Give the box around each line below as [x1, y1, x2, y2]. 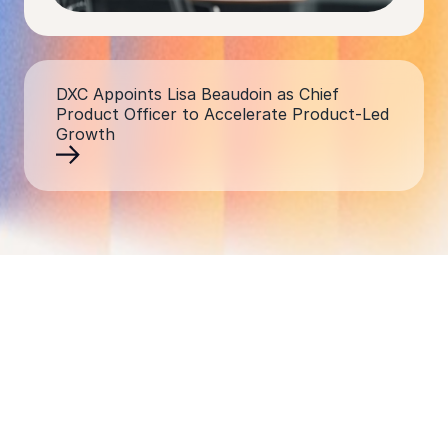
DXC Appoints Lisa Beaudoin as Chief [56, 84, 339, 105]
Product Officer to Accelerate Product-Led [56, 104, 389, 125]
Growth [56, 124, 115, 145]
